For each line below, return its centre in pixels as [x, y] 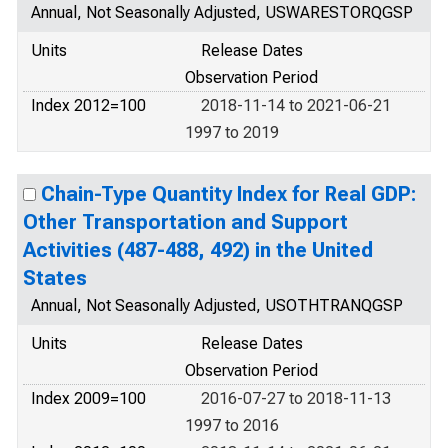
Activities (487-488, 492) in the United [198, 250]
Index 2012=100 [88, 105]
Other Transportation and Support [185, 222]
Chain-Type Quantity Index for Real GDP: [228, 194]
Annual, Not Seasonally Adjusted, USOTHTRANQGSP [217, 305]
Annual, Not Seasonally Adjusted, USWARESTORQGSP [222, 12]
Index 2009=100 [88, 398]
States [55, 278]
